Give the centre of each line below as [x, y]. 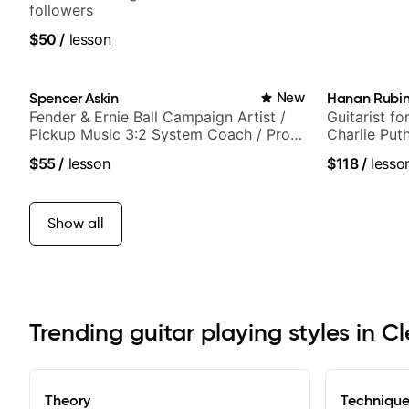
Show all [76, 223]
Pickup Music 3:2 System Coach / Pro [160, 134]
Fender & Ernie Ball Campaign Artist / [157, 116]
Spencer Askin [74, 97]
